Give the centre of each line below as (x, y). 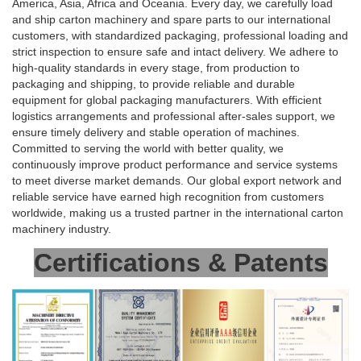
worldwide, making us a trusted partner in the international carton (178, 213)
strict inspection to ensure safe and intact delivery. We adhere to (175, 52)
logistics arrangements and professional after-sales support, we (174, 116)
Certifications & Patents (180, 263)
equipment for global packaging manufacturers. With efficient (167, 100)
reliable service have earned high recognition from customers (168, 197)
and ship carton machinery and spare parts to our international (171, 20)
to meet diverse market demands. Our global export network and (177, 181)
